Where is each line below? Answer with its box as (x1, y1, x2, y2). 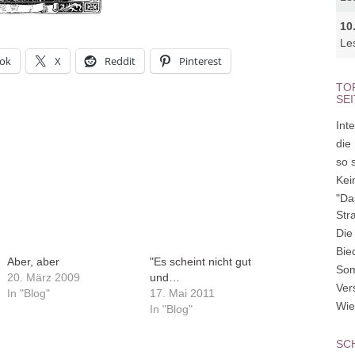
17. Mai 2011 (149, 287, 215, 300)
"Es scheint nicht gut (149, 255, 251, 268)
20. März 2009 (6, 271, 80, 284)
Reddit (105, 54, 136, 68)
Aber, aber (6, 255, 59, 268)
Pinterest (179, 54, 222, 68)
